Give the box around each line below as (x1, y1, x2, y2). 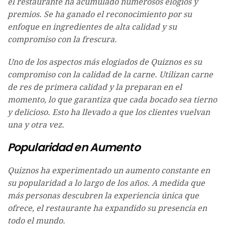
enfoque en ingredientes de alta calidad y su (8, 22, 177, 32)
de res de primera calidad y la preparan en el (8, 82, 182, 92)
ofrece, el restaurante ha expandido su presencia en (8, 203, 207, 213)
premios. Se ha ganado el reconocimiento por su (8, 10, 192, 20)
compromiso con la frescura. (8, 35, 117, 45)
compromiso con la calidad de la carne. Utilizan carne (8, 70, 213, 80)
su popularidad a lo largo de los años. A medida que (8, 178, 205, 188)
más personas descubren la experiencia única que (8, 191, 199, 201)
